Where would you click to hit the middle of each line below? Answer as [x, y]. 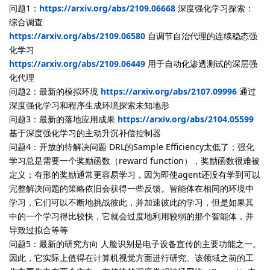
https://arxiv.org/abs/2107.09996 [169, 92]
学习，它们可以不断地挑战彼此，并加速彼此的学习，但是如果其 [131, 202]
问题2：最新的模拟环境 [55, 92]
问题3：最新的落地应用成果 [63, 119]
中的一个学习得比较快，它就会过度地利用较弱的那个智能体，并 [131, 216]
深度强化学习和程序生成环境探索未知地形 [89, 105]
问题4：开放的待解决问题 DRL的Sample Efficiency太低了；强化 [132, 147]
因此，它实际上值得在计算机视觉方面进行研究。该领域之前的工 [131, 258]
